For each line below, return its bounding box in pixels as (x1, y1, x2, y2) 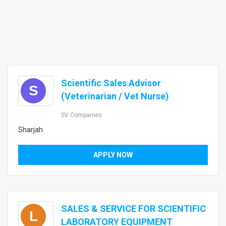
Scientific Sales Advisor (61, 78, 161, 88)
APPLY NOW (93, 151, 133, 159)
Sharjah (18, 126, 43, 134)
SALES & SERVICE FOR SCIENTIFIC (61, 203, 206, 214)
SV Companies (61, 111, 102, 119)
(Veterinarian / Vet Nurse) (61, 91, 169, 101)
